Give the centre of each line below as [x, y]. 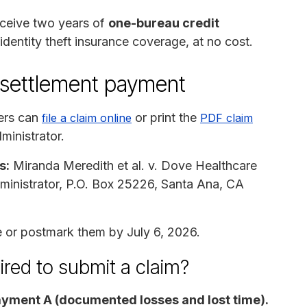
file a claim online [87, 118]
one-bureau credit [164, 23]
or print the [166, 117]
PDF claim [226, 118]
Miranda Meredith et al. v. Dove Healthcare [133, 165]
